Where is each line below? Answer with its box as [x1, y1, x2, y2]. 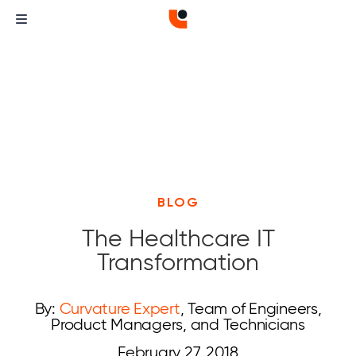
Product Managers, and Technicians [51, 315, 305, 334]
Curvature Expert [59, 299, 180, 318]
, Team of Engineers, [180, 299, 322, 318]
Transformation [97, 247, 259, 277]
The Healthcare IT [81, 223, 275, 253]
